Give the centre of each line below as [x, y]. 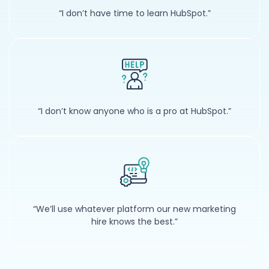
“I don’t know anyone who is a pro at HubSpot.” [134, 111]
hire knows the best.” [134, 222]
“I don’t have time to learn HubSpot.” [134, 14]
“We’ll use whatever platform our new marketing [134, 209]
